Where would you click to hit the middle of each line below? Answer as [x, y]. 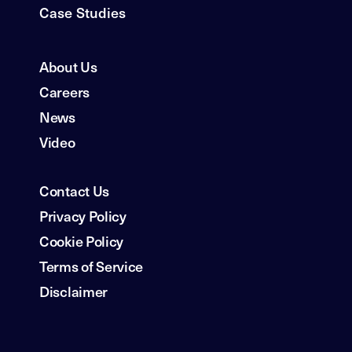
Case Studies [83, 12]
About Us [68, 66]
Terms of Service [92, 266]
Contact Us [74, 190]
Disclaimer [73, 291]
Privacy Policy [83, 215]
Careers [64, 91]
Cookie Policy [82, 240]
